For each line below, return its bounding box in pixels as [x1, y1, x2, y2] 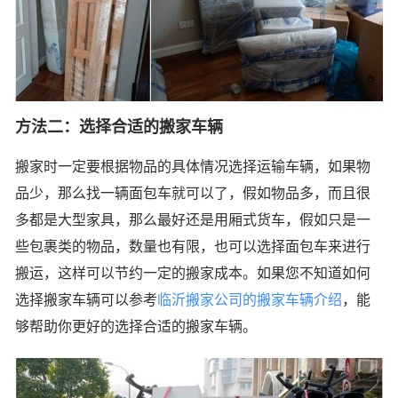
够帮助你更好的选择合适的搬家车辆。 [15, 319, 257, 335]
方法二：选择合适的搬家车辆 [15, 118, 223, 137]
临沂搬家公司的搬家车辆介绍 [157, 292, 342, 308]
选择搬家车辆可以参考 [15, 292, 157, 308]
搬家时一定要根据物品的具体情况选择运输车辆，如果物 [15, 159, 370, 175]
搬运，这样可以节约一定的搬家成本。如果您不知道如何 [15, 266, 370, 282]
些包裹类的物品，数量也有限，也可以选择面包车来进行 [15, 239, 370, 255]
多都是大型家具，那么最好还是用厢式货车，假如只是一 [15, 212, 370, 228]
